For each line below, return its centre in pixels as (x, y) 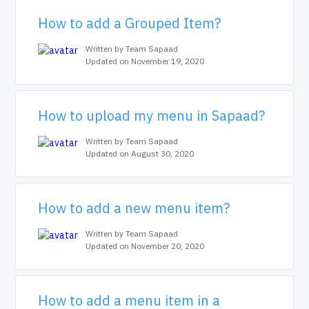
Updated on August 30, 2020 (140, 153)
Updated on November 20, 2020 (145, 246)
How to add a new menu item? (134, 208)
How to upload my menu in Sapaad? (152, 116)
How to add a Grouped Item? (130, 23)
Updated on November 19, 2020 (145, 61)
